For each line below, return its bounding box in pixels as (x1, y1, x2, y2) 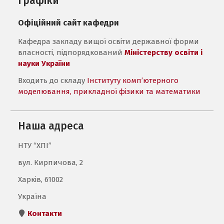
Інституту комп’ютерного (87, 75, 179, 85)
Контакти (27, 208, 62, 218)
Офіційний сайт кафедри (18, 17, 119, 27)
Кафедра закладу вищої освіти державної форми (18, 36, 199, 46)
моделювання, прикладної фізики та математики (18, 86, 201, 96)
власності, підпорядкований (18, 47, 125, 57)
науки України (18, 58, 70, 68)
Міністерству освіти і (124, 47, 203, 57)
